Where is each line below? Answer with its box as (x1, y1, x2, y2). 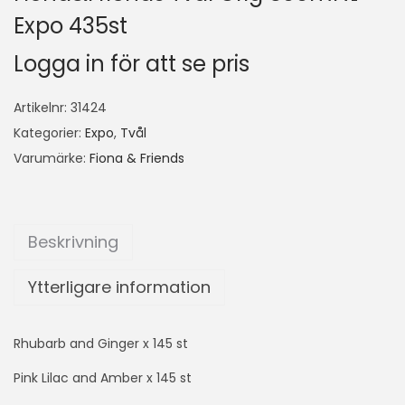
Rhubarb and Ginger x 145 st (14, 334, 188, 353)
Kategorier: (14, 124, 85, 142)
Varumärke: (14, 149, 89, 167)
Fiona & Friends (89, 149, 184, 167)
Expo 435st (14, 11, 127, 41)
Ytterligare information (28, 276, 211, 298)
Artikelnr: (14, 99, 71, 117)
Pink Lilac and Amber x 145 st (14, 369, 192, 387)
